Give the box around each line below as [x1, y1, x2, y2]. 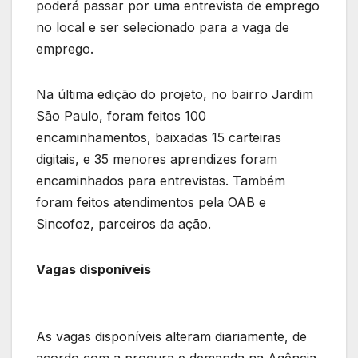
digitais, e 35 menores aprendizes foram [36, 151, 277, 168]
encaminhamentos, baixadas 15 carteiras [36, 129, 281, 146]
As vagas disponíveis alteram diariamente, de [36, 328, 307, 345]
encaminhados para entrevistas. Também [36, 173, 285, 189]
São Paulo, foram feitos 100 [36, 108, 206, 125]
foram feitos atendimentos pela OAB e [36, 194, 266, 211]
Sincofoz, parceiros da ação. [36, 216, 215, 233]
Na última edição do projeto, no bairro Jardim [36, 86, 313, 103]
